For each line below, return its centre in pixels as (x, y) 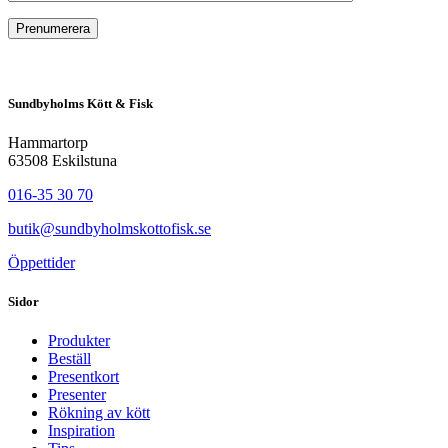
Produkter (79, 341)
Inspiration (81, 431)
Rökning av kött (99, 413)
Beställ (69, 359)
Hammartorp (48, 142)
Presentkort (83, 377)
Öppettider (41, 262)
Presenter (77, 395)
